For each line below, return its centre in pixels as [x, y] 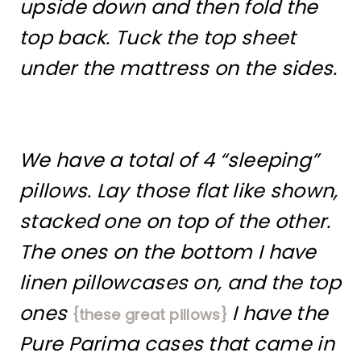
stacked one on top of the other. [178, 221]
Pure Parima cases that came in [177, 344]
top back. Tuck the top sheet [158, 37]
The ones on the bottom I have [168, 252]
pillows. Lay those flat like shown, [179, 191]
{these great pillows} [149, 315]
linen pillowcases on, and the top [180, 282]
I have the [278, 313]
